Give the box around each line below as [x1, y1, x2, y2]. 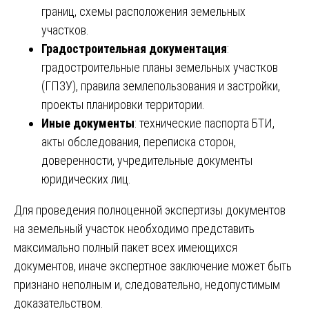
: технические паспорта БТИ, [134, 115, 275, 130]
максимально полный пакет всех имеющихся [14, 239, 237, 255]
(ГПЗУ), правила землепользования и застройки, [41, 78, 280, 93]
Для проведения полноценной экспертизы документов [14, 202, 286, 217]
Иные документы [41, 115, 134, 130]
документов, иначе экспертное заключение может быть [14, 258, 292, 273]
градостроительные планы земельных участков [41, 59, 278, 74]
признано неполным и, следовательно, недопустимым [14, 277, 280, 292]
